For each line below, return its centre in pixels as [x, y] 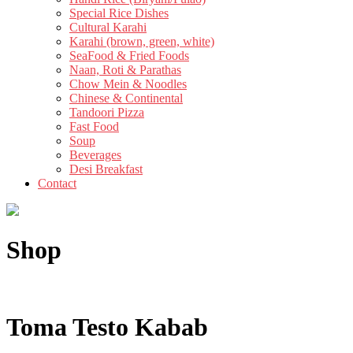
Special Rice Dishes [119, 13]
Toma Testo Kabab [107, 327]
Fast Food [94, 126]
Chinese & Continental [126, 98]
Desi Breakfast [106, 169]
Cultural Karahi [108, 27]
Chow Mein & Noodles [128, 84]
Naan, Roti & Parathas [125, 69]
